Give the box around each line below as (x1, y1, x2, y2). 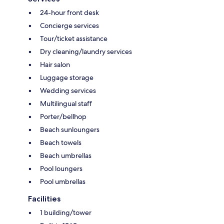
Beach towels (40, 138, 81, 147)
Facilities (28, 194, 60, 204)
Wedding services (40, 86, 96, 95)
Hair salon (40, 60, 70, 69)
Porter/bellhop (40, 112, 86, 121)
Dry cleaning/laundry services (40, 47, 132, 56)
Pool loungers (40, 164, 82, 173)
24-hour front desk (40, 8, 99, 17)
